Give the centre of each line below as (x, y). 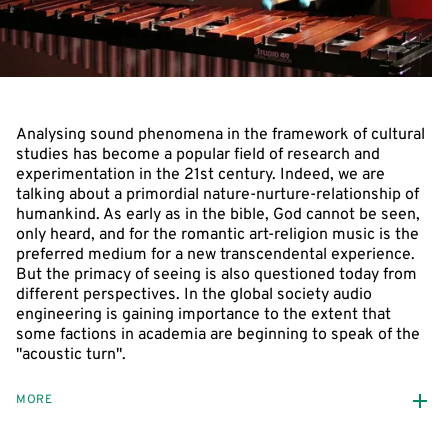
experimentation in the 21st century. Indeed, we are (200, 174)
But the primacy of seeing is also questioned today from (216, 274)
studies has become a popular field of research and (198, 154)
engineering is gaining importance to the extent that (203, 314)
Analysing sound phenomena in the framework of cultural (220, 134)
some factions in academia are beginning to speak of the (218, 334)
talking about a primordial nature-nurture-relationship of (217, 194)
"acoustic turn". (71, 354)
